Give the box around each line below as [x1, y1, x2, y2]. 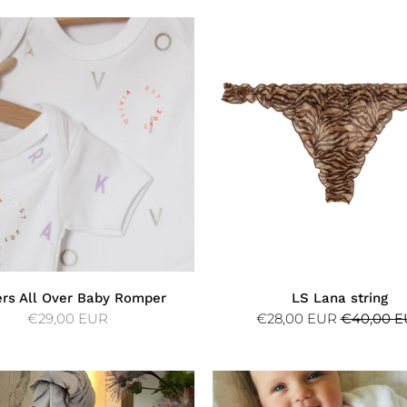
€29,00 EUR [26, 309, 108, 327]
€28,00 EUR [255, 309, 341, 327]
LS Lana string [292, 289, 388, 306]
